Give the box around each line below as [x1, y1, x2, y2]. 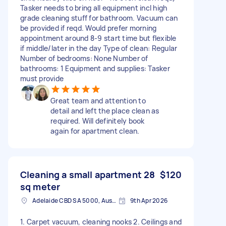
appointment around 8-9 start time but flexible [20, 33, 177, 43]
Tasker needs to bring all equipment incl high [20, 3, 167, 13]
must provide [20, 73, 64, 83]
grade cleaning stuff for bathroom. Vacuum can [20, 13, 178, 23]
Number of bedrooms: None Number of [20, 53, 148, 63]
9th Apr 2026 [130, 196, 167, 205]
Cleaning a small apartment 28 [20, 168, 155, 181]
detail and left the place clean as [50, 105, 159, 116]
